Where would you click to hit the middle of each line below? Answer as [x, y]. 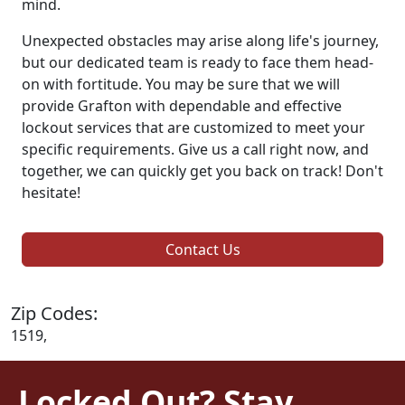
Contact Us [202, 249]
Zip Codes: [54, 313]
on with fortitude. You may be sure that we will [181, 84]
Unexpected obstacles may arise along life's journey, [200, 40]
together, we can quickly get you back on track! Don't [202, 170]
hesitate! [51, 192]
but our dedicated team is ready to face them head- [198, 62]
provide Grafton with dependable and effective [182, 105]
